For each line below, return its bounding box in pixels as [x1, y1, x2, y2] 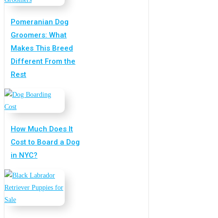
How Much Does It [11, 125, 73, 134]
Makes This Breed [11, 44, 73, 53]
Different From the [11, 57, 75, 66]
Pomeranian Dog [11, 18, 69, 27]
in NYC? [11, 151, 37, 160]
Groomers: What [11, 31, 67, 40]
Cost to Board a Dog [11, 138, 80, 147]
